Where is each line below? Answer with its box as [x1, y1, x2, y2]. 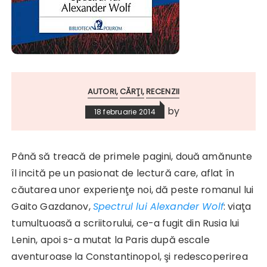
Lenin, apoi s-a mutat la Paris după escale [11, 232, 210, 247]
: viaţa [223, 199, 252, 213]
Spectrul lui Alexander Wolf [92, 199, 223, 213]
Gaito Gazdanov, [11, 199, 93, 213]
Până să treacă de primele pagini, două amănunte [11, 149, 253, 163]
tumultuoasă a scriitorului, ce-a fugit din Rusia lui [11, 216, 240, 230]
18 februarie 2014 [94, 106, 156, 117]
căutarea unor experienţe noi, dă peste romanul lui [11, 182, 253, 197]
